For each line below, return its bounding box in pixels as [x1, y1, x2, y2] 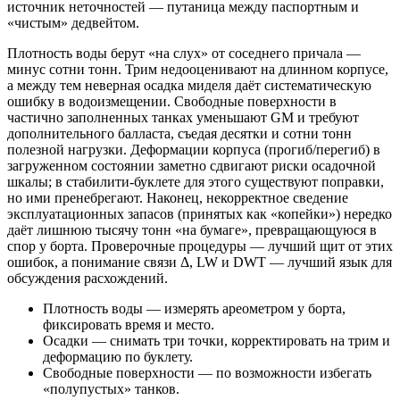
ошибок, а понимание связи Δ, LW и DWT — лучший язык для [7, 254, 392, 270]
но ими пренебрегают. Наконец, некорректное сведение [7, 189, 348, 205]
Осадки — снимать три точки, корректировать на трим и [43, 332, 390, 348]
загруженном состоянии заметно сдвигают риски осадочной [7, 157, 376, 173]
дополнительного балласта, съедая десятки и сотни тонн [7, 125, 352, 141]
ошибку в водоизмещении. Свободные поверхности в [7, 93, 337, 109]
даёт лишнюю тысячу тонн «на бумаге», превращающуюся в [7, 221, 377, 237]
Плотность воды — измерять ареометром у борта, [43, 300, 346, 316]
